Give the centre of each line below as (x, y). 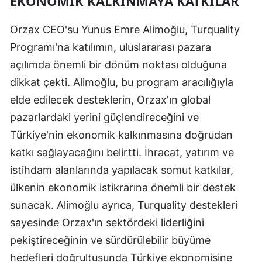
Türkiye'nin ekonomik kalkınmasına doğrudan (121, 135)
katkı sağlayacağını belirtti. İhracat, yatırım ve (122, 152)
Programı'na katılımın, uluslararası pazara (111, 47)
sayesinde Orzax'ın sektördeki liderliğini (107, 222)
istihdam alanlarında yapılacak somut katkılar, (122, 170)
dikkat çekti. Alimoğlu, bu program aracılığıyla (122, 82)
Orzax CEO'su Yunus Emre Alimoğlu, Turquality (125, 29)
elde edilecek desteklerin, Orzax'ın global (110, 99)
